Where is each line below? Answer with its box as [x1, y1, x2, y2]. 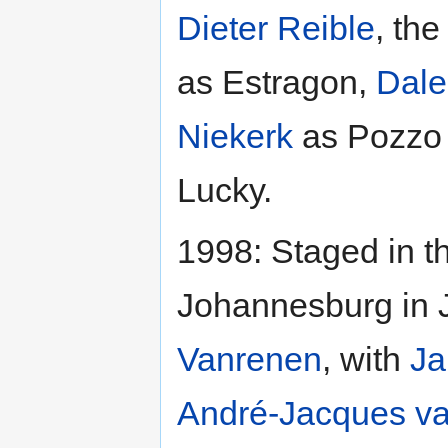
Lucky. [177, 170, 272, 209]
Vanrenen [177, 339, 322, 378]
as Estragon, [177, 62, 376, 101]
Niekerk [177, 116, 293, 155]
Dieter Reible [177, 8, 375, 47]
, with [322, 339, 410, 378]
